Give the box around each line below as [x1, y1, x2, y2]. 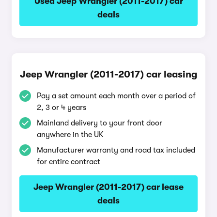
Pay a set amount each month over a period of [37, 92, 196, 100]
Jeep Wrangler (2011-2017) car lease [33, 182, 184, 192]
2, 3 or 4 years [37, 103, 86, 112]
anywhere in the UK [37, 130, 104, 139]
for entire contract [37, 157, 100, 166]
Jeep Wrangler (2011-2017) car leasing [20, 69, 197, 80]
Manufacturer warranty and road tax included [37, 146, 195, 155]
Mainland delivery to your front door [37, 119, 162, 127]
